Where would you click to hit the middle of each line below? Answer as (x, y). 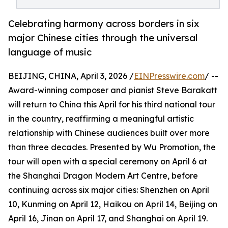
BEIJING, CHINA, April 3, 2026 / (71, 76)
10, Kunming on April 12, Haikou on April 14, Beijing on (113, 204)
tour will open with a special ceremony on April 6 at (108, 162)
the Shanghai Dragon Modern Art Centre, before (103, 176)
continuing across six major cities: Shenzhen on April (109, 190)
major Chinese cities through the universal (103, 38)
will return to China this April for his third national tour (112, 105)
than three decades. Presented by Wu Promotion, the (112, 147)
